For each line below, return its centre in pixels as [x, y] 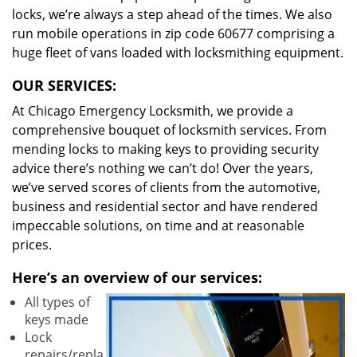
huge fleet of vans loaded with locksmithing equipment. [178, 53]
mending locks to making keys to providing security [165, 149]
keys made [57, 320]
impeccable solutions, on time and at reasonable [158, 226]
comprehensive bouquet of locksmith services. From [169, 130]
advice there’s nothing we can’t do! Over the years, [163, 168]
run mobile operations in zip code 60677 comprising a [173, 33]
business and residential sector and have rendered [165, 206]
